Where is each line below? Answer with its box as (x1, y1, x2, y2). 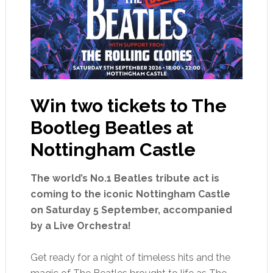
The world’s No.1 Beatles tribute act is (30, 172, 219, 184)
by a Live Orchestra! (30, 219, 131, 232)
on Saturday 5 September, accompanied (30, 204, 232, 216)
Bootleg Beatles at (30, 116, 193, 138)
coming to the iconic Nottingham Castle (30, 188, 230, 200)
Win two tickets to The (30, 94, 227, 116)
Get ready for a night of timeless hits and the (30, 251, 230, 263)
